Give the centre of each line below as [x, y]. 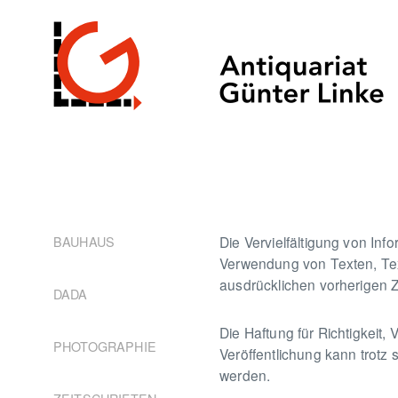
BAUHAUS [84, 241]
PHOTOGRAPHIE [105, 346]
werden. [247, 374]
